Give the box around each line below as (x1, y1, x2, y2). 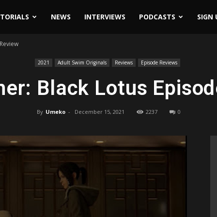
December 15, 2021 (74, 108, 124, 115)
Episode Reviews (140, 59, 177, 66)
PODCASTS (139, 12, 175, 21)
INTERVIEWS (84, 12, 125, 21)
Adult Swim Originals (57, 59, 107, 66)
